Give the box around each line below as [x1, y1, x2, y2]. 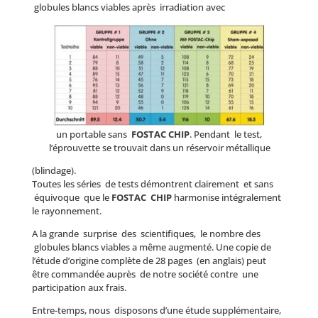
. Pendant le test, [189, 128, 262, 141]
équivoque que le [31, 191, 111, 204]
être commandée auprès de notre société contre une [31, 268, 258, 280]
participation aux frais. [31, 281, 126, 294]
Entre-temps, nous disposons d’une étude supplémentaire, [31, 304, 281, 317]
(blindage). [31, 164, 76, 177]
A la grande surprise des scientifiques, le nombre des [31, 227, 261, 240]
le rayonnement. [31, 204, 102, 217]
